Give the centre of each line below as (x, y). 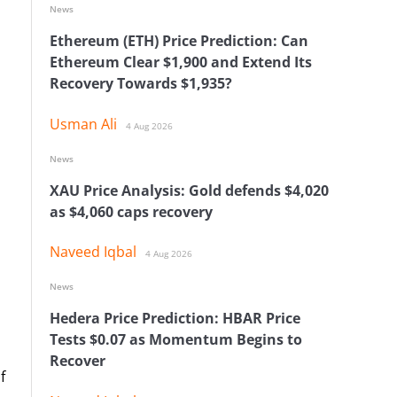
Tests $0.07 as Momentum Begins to (176, 340)
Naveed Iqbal (93, 252)
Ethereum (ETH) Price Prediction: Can (179, 41)
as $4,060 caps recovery (131, 211)
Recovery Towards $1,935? (141, 84)
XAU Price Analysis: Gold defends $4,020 (189, 190)
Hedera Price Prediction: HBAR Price (175, 319)
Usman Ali (83, 124)
